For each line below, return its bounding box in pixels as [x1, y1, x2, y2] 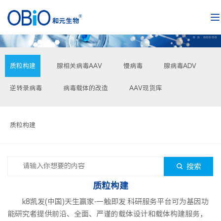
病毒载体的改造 [63, 84, 108, 91]
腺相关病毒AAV [57, 62, 102, 69]
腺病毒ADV [164, 62, 196, 69]
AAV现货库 [129, 84, 162, 91]
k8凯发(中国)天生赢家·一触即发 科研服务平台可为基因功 [7, 197, 209, 205]
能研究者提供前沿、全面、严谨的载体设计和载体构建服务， [7, 210, 207, 218]
